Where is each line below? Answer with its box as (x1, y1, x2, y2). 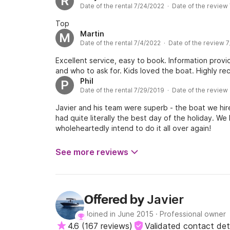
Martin (80, 29, 104, 38)
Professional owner (160, 209, 226, 218)
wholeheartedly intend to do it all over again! (55, 124, 211, 132)
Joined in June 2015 (84, 209, 154, 218)
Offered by (84, 193, 147, 208)
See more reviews (55, 147, 128, 157)
